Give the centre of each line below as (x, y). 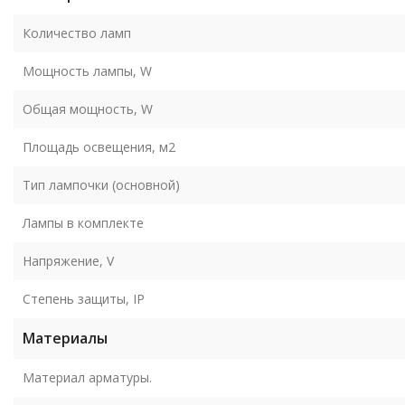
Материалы (65, 338)
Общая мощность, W (88, 108)
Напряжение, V (68, 260)
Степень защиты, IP (84, 298)
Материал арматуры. (87, 377)
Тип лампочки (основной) (101, 184)
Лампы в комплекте (83, 222)
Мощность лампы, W (87, 71)
